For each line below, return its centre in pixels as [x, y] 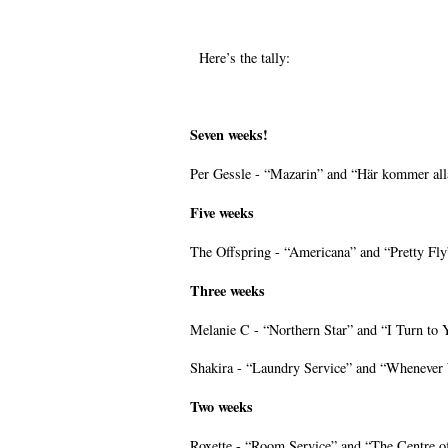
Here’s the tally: [240, 58]
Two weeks [221, 407]
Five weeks [222, 213]
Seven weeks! [229, 135]
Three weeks [227, 291]
